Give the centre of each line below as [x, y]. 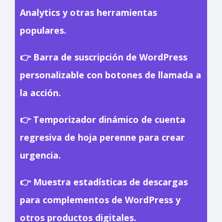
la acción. [40, 93]
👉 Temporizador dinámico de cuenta [103, 120]
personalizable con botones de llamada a [111, 75]
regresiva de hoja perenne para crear [102, 138]
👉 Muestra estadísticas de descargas [104, 182]
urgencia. [40, 155]
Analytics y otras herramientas [88, 13]
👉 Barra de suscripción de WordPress [104, 57]
